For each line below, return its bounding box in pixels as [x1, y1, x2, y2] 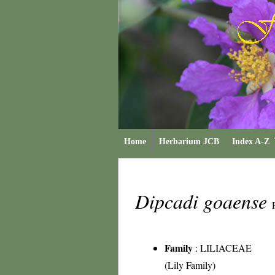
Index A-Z [232, 137, 269, 146]
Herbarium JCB [159, 137, 219, 146]
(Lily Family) [165, 258, 215, 271]
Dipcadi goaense [135, 188, 272, 214]
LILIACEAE [200, 241, 252, 254]
